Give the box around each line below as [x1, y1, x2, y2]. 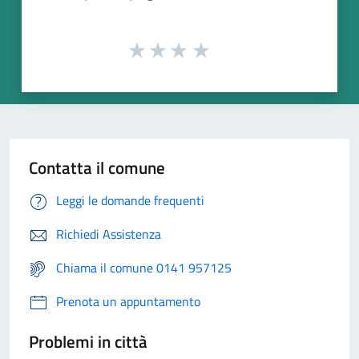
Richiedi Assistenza [56, 224, 161, 244]
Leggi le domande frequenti [56, 190, 204, 210]
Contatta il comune [29, 154, 165, 180]
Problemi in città [29, 328, 147, 354]
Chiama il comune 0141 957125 [56, 257, 232, 277]
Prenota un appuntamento [56, 291, 200, 311]
